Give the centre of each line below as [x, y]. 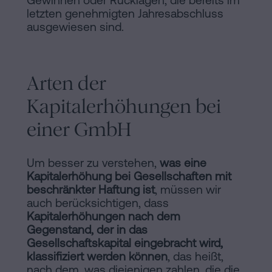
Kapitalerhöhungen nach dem [104, 216]
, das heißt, [195, 257]
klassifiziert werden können [97, 257]
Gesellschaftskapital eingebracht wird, [125, 243]
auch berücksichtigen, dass [98, 203]
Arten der [66, 84]
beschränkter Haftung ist [91, 190]
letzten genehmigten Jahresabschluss [125, 14]
